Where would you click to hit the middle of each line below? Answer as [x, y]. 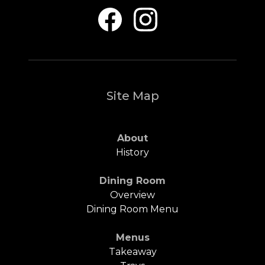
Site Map [132, 96]
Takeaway [132, 251]
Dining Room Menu [132, 209]
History [132, 152]
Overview [132, 195]
